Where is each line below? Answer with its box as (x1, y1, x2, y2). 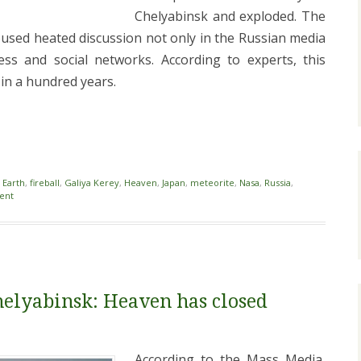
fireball (30, 176, 60, 189)
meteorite (190, 176, 234, 189)
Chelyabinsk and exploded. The (135, 7, 326, 26)
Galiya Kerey (64, 176, 119, 189)
